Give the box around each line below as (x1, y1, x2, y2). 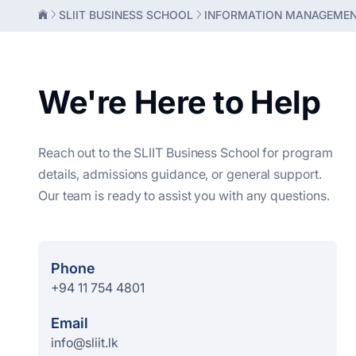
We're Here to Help (38, 83, 321, 122)
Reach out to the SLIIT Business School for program (38, 145, 333, 161)
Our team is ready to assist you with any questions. (38, 188, 330, 203)
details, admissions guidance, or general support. (38, 166, 322, 182)
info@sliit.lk (51, 335, 118, 350)
